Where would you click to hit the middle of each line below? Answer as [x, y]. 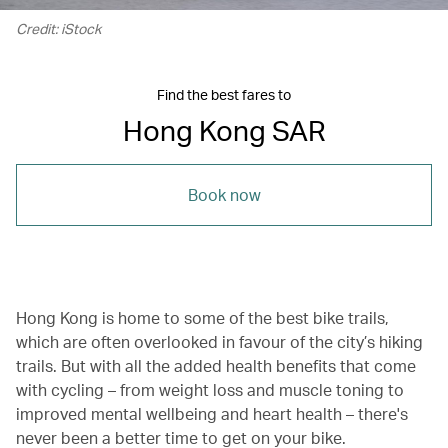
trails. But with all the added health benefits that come [216, 366]
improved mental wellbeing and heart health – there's [212, 414]
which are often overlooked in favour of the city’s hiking [219, 342]
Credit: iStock [58, 29]
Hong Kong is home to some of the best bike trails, [202, 318]
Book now [224, 195]
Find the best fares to [224, 95]
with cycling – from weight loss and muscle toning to [210, 390]
